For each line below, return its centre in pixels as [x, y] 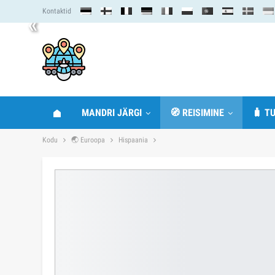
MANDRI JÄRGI [112, 113]
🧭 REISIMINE [197, 113]
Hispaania [133, 140]
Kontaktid [57, 11]
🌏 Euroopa [88, 140]
